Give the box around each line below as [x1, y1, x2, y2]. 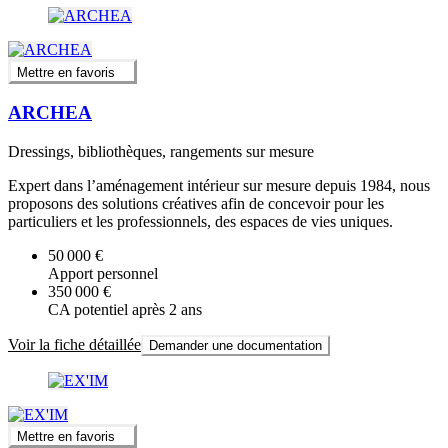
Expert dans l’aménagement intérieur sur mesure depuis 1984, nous [8, 176, 430, 194]
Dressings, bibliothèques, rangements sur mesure [8, 142, 314, 160]
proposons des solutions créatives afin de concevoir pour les [8, 194, 384, 212]
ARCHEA [8, 102, 92, 124]
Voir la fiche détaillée [8, 335, 141, 353]
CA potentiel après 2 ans [48, 300, 202, 318]
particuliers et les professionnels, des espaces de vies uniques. [8, 212, 393, 230]
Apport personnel [48, 264, 158, 282]
